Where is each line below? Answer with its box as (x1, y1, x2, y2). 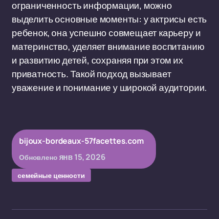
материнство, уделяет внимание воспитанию (12, 40, 204, 53)
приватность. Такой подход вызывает (12, 67, 172, 80)
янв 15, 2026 (59, 152, 106, 162)
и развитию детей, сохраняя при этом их (12, 54, 183, 66)
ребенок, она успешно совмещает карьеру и (12, 26, 201, 39)
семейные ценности (18, 171, 85, 180)
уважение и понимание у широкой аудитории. (12, 81, 207, 94)
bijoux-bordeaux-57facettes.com (19, 135, 144, 146)
